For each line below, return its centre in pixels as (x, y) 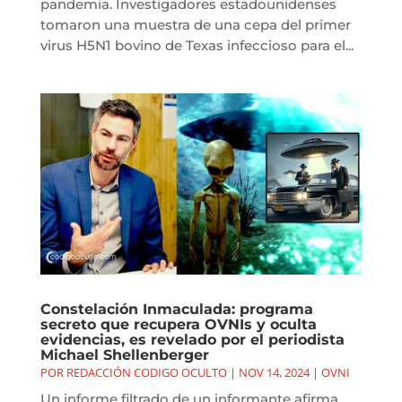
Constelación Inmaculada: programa (176, 310)
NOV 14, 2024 (274, 373)
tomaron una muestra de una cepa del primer (195, 25)
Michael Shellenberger (124, 355)
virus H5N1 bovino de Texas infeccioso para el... (197, 46)
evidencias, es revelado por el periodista (192, 340)
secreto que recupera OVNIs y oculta (178, 325)
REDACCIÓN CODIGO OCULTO (146, 373)
